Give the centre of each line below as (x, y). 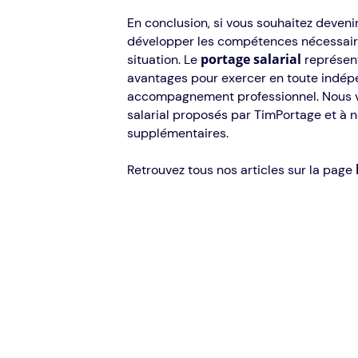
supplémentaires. (177, 133)
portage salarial (251, 60)
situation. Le (163, 60)
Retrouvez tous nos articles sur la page (241, 170)
